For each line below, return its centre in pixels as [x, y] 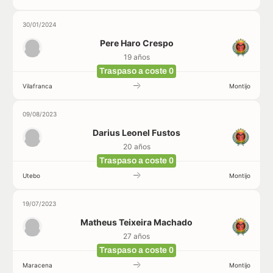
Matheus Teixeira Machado [136, 222]
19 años [136, 57]
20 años [136, 147]
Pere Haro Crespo [136, 43]
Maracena [37, 265]
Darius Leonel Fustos [136, 133]
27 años [136, 236]
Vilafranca [37, 86]
